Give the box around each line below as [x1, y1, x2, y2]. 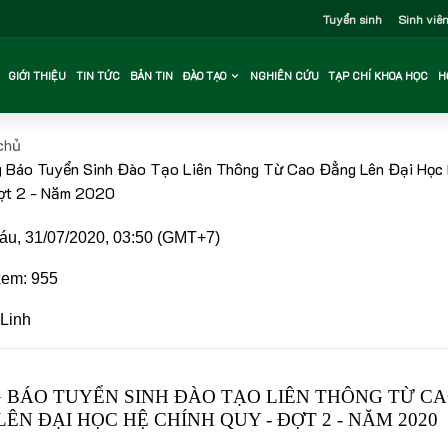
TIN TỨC [76, 67, 121, 83]
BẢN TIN [129, 67, 173, 83]
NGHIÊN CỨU [249, 67, 319, 83]
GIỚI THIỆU [8, 67, 67, 83]
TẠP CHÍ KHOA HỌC [328, 67, 429, 83]
